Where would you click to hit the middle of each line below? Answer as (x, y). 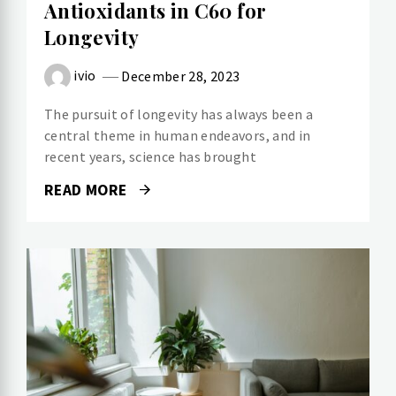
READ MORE (88, 190)
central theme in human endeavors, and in (178, 135)
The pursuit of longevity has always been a (179, 114)
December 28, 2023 (181, 76)
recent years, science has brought (150, 156)
